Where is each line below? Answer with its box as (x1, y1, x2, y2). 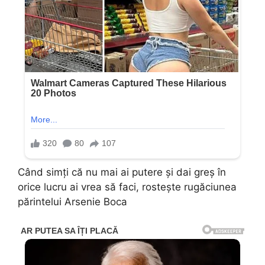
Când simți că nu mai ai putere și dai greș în (18, 166, 226, 179)
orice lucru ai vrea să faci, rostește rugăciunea (18, 181, 237, 193)
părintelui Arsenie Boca (18, 196, 127, 208)
